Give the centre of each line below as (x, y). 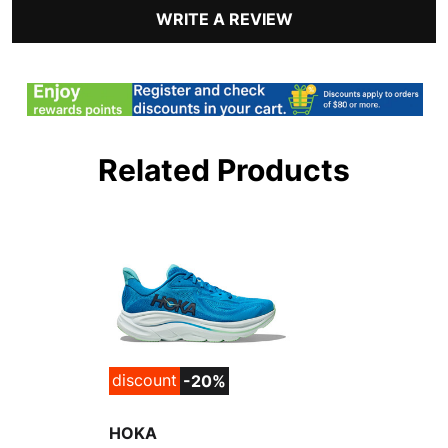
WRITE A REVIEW (224, 18)
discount (144, 380)
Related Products (224, 170)
